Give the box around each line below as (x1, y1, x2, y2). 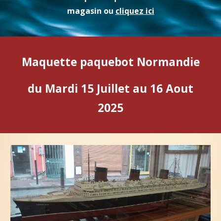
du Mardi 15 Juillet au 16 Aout (28, 81, 193, 96)
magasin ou (67, 5, 115, 16)
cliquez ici (115, 5, 154, 16)
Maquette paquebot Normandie (21, 54, 200, 70)
